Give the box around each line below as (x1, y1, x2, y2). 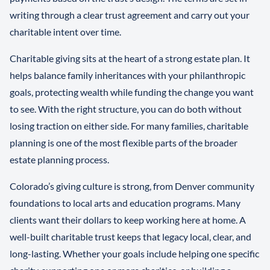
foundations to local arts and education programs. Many (10, 197, 240, 209)
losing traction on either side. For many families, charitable (10, 120, 248, 132)
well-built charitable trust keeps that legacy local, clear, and (10, 231, 251, 243)
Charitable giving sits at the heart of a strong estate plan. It (10, 52, 250, 64)
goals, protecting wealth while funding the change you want (10, 86, 254, 98)
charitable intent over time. (10, 26, 121, 38)
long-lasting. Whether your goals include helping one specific (10, 248, 259, 260)
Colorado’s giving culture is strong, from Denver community (10, 180, 254, 192)
